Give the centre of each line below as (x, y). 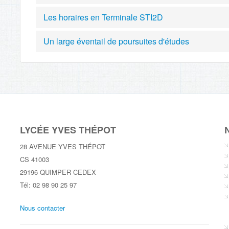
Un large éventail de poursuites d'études (116, 41)
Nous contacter (42, 208)
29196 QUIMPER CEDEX (58, 172)
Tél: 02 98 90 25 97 (48, 185)
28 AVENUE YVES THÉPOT (63, 146)
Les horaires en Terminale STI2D (103, 17)
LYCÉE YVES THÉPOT (68, 130)
